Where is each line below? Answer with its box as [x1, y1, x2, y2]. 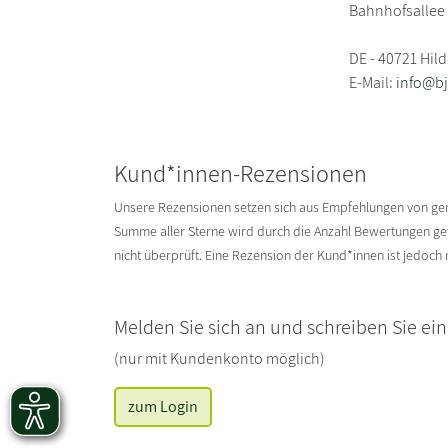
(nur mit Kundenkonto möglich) [114, 348, 325, 369]
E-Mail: [349, 72, 397, 93]
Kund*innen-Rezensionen [114, 157, 367, 189]
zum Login [128, 396, 198, 417]
